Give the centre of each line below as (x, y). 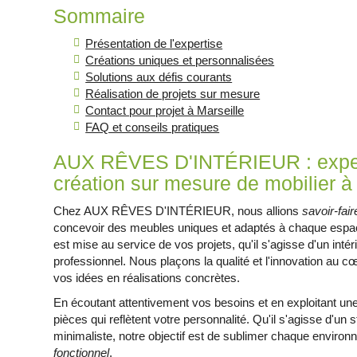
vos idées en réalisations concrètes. (147, 278)
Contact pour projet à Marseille (165, 110)
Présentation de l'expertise (154, 43)
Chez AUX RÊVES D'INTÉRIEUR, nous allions (178, 211)
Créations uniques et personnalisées (180, 60)
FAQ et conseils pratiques (153, 127)
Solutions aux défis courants (159, 77)
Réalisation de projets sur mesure (173, 94)
